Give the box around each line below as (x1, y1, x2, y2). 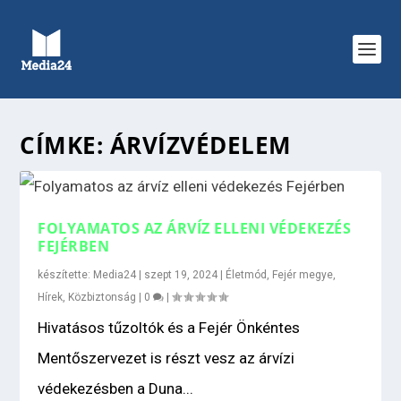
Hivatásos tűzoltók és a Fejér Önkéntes (38, 319, 301, 337)
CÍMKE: (20, 129, 110, 161)
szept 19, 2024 (144, 269, 218, 281)
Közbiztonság (68, 291, 137, 303)
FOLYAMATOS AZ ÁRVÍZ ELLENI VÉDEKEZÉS (38, 218, 352, 238)
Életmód (226, 269, 268, 281)
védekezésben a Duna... (38, 380, 194, 397)
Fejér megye (272, 269, 334, 281)
